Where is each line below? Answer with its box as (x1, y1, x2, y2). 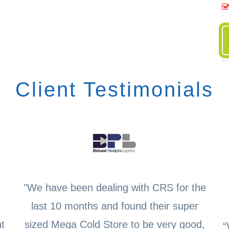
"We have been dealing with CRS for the (23, 182, 206, 194)
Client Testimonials (15, 78, 214, 101)
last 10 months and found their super (31, 200, 198, 212)
